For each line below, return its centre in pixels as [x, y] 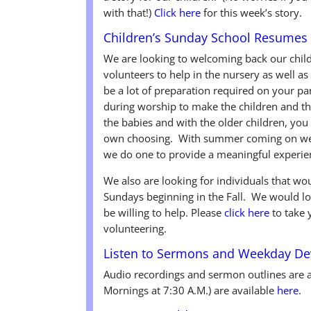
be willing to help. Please [164, 212]
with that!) [129, 12]
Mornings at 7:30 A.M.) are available [191, 290]
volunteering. [135, 228]
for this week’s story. [252, 12]
